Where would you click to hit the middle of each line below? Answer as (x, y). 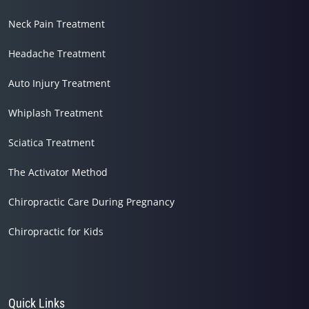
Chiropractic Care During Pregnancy (91, 201)
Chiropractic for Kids (56, 231)
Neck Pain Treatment (57, 23)
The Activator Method (58, 172)
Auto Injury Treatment (59, 83)
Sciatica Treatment (51, 142)
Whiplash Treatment (56, 112)
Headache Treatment (57, 53)
